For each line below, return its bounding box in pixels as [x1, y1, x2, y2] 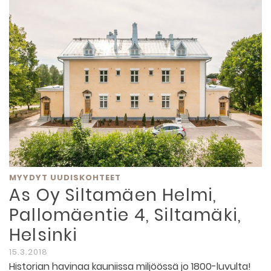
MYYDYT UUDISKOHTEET [9, 172, 121, 184]
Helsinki [9, 223, 78, 247]
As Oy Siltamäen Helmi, [9, 183, 217, 207]
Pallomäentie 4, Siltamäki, [9, 203, 242, 227]
